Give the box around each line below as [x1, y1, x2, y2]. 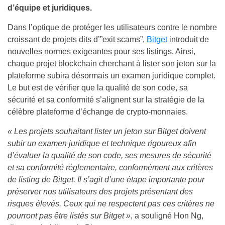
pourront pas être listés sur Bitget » [8, 211, 131, 220]
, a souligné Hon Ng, [131, 211, 203, 220]
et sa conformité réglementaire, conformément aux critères [8, 163, 213, 172]
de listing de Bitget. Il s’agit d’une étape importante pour [8, 175, 204, 184]
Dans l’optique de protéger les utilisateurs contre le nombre [8, 23, 217, 32]
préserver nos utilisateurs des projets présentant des [8, 187, 193, 196]
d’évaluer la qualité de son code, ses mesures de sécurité [8, 151, 211, 160]
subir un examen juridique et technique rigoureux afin [8, 139, 196, 148]
